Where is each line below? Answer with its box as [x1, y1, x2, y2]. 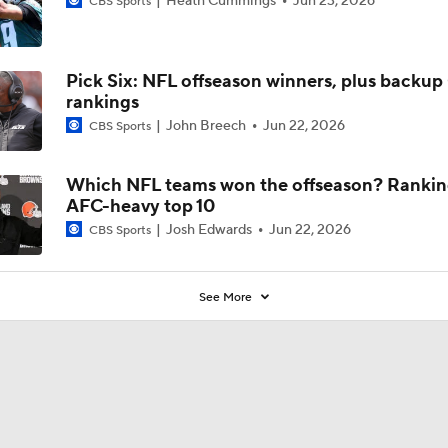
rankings [65, 90, 139, 114]
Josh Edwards [162, 220, 255, 239]
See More [199, 289, 256, 305]
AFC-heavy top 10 [65, 194, 215, 218]
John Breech [162, 116, 249, 135]
